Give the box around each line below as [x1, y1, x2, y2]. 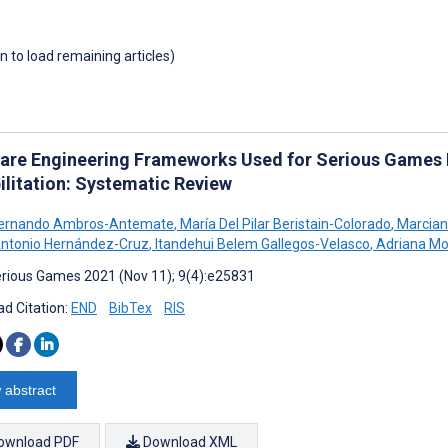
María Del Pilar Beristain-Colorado [177, 215, 391, 232]
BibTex [109, 299, 152, 316]
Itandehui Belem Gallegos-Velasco [152, 235, 370, 252]
